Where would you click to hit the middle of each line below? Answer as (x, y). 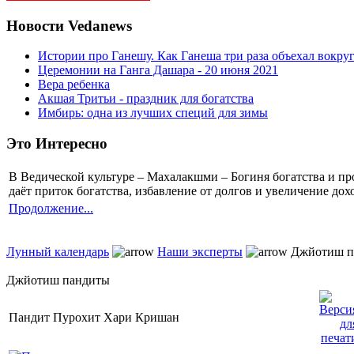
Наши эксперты (200, 251)
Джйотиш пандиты (58, 280)
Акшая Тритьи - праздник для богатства (146, 99)
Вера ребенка (74, 85)
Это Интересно (57, 144)
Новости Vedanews (69, 25)
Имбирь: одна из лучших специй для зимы (153, 113)
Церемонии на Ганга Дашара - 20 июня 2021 (158, 70)
